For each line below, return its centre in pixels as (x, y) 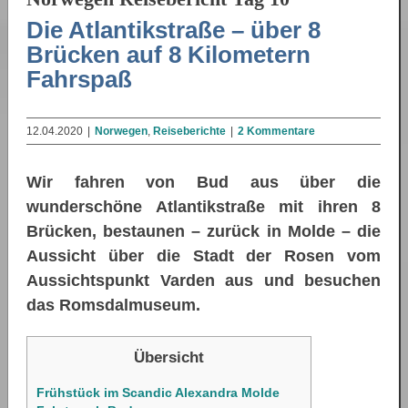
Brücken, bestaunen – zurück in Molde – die (204, 232)
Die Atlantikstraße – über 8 (173, 30)
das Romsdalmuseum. (113, 306)
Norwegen (121, 132)
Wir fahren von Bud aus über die (204, 183)
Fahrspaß (79, 79)
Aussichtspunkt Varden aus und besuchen (204, 281)
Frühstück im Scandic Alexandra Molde (158, 393)
